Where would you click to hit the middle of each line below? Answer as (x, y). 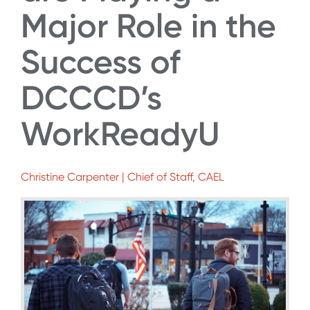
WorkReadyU (120, 134)
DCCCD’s (91, 98)
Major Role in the (148, 26)
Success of (101, 62)
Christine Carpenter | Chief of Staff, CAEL (122, 177)
